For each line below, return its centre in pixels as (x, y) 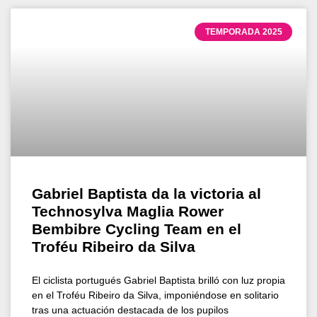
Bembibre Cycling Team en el (137, 229)
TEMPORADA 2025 (243, 31)
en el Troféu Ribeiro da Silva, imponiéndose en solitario (155, 295)
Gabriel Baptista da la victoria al (146, 193)
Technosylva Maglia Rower (128, 211)
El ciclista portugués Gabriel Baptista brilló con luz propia (158, 280)
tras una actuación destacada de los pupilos (130, 310)
